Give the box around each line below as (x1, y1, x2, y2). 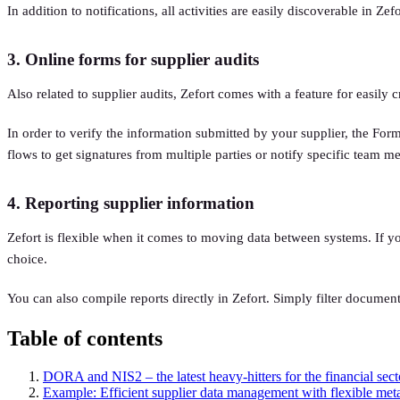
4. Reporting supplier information (7, 193, 254, 212)
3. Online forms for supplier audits (7, 49, 259, 69)
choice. (7, 251, 47, 266)
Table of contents (7, 326, 162, 350)
